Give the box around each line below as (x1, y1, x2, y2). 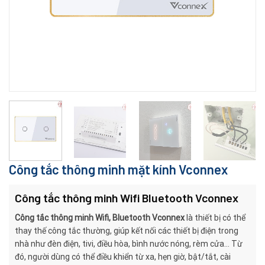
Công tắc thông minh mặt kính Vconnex (9, 161, 228, 177)
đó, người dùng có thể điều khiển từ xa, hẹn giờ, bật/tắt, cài (15, 252, 231, 262)
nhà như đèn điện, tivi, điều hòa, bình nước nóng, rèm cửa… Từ (15, 239, 243, 249)
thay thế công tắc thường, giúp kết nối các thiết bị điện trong (15, 226, 238, 236)
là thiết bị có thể (185, 213, 245, 223)
